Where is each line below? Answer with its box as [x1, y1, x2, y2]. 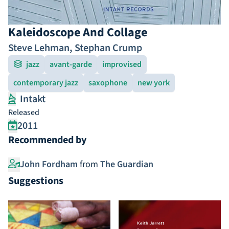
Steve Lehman [8, 41, 70, 55]
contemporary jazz [13, 77, 78, 88]
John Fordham [19, 158, 78, 171]
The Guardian [100, 158, 153, 171]
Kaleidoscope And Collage [8, 24, 147, 41]
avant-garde [50, 59, 92, 70]
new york [138, 77, 170, 88]
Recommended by [8, 133, 86, 147]
